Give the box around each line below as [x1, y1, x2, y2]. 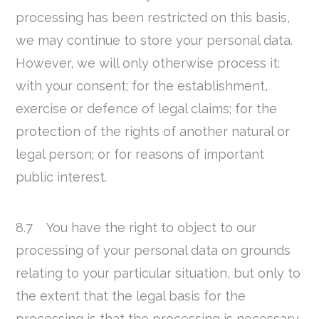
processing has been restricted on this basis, [16, 9, 291, 25]
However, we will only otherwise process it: [16, 55, 281, 70]
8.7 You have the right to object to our [16, 219, 257, 235]
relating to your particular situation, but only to [16, 265, 301, 281]
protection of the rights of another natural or [16, 123, 291, 139]
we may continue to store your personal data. [16, 32, 293, 48]
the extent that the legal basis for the [16, 288, 246, 303]
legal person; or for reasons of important [16, 146, 265, 162]
